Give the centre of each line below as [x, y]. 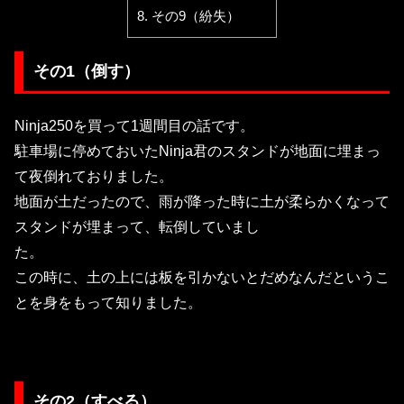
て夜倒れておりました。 [94, 177]
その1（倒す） [86, 71]
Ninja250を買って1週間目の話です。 [134, 126]
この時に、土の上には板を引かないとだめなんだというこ [202, 278]
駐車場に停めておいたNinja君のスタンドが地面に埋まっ [197, 151]
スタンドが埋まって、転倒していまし [137, 227]
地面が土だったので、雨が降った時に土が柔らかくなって [202, 202]
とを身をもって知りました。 [108, 303]
